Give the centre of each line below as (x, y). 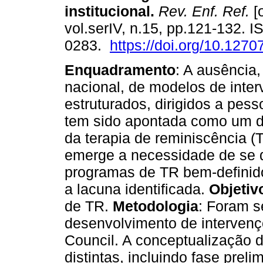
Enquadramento (120, 70)
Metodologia (156, 206)
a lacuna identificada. (137, 189)
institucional (107, 11)
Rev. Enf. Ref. (202, 11)
